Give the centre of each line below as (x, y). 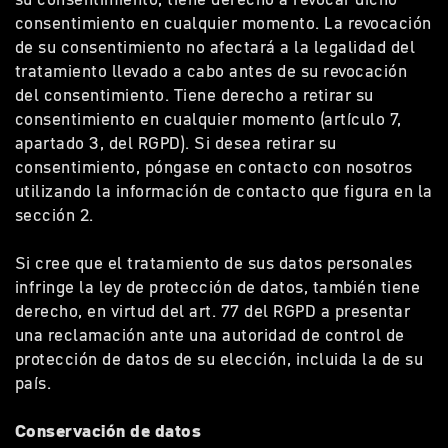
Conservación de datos (113, 431)
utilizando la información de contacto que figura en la (224, 191)
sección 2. (59, 215)
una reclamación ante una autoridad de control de (210, 335)
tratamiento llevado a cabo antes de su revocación (211, 71)
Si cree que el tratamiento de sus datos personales (214, 263)
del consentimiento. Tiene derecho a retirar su (194, 95)
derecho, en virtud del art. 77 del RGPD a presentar (213, 311)
